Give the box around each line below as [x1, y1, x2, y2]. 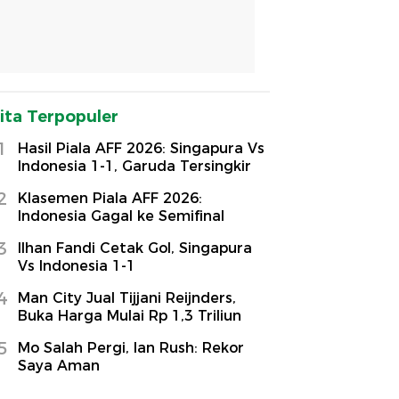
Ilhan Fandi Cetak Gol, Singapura [18, 239, 252, 256]
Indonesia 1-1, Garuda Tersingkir [18, 157, 251, 175]
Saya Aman [18, 356, 100, 374]
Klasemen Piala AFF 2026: [18, 189, 202, 207]
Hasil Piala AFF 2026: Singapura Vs [18, 139, 265, 157]
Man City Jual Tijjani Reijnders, [18, 289, 236, 306]
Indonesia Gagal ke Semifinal [18, 207, 224, 224]
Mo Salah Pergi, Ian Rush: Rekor [18, 338, 244, 356]
